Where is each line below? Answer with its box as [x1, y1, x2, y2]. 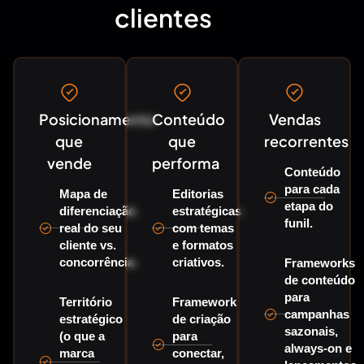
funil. [284, 216, 314, 231]
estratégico [59, 312, 123, 327]
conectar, [171, 346, 224, 361]
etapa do [284, 199, 334, 214]
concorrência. [59, 255, 137, 270]
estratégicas [171, 204, 241, 219]
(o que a [59, 329, 105, 344]
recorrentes [264, 132, 349, 151]
